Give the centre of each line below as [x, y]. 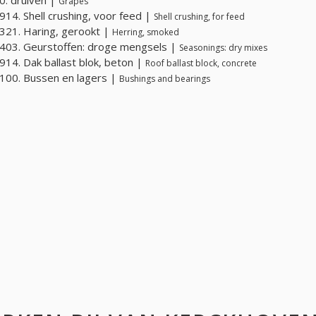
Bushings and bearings [165, 78]
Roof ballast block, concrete [201, 63]
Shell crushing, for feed [199, 16]
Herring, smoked [146, 32]
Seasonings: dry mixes [223, 47]
